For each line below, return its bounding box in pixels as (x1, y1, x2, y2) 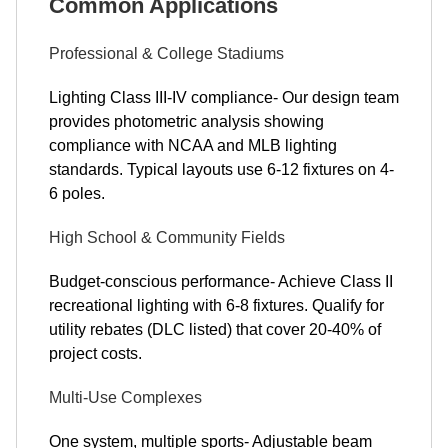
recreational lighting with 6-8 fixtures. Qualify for (49, 297, 384, 315)
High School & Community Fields (49, 229, 285, 247)
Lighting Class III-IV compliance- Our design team (49, 89, 399, 107)
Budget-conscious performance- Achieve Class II (49, 273, 393, 291)
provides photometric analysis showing (49, 113, 324, 131)
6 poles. (49, 185, 105, 203)
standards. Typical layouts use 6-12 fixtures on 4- (49, 161, 394, 179)
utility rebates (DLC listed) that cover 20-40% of (49, 321, 381, 339)
